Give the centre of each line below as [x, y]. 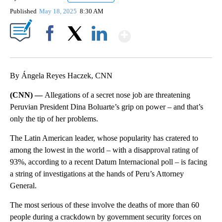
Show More [169, 32]
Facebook [52, 51]
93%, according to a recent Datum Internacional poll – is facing [109, 162]
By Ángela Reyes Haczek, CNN [61, 76]
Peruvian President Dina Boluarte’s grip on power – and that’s [107, 107]
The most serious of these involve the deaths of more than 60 [105, 205]
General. [23, 186]
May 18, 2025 [59, 11]
